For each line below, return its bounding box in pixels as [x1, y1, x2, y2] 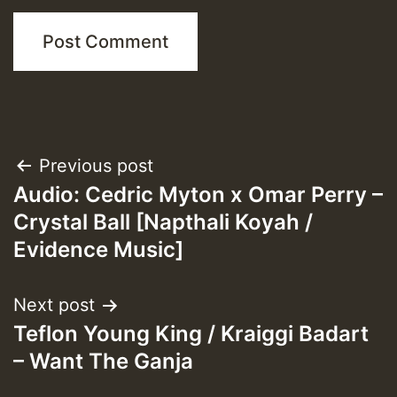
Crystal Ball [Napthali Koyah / [13, 209, 313, 236]
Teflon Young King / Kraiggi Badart [13, 321, 369, 347]
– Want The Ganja [13, 348, 193, 375]
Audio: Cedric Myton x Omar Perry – [13, 182, 383, 208]
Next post [13, 294, 95, 316]
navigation [12, 191, 157, 232]
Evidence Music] [13, 237, 183, 263]
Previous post [39, 155, 153, 177]
